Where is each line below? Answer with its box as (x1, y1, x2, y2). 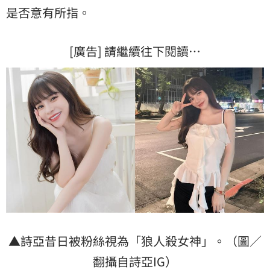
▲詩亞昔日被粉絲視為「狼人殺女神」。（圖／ (8, 231, 262, 250)
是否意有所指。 (6, 4, 90, 22)
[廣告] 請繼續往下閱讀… (69, 42, 201, 60)
